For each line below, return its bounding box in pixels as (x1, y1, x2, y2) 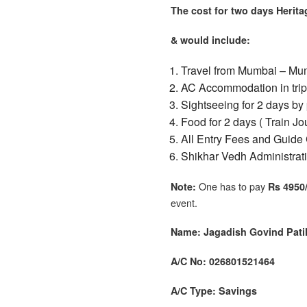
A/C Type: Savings (171, 283, 257, 297)
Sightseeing (181, 96, 242, 112)
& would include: (171, 32, 250, 47)
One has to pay (196, 178, 268, 193)
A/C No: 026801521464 (171, 254, 275, 268)
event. (171, 195, 197, 210)
